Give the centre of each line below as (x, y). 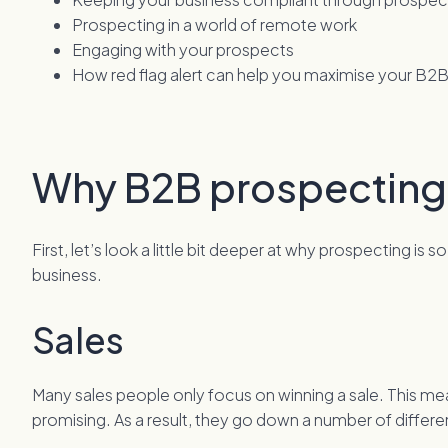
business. (67, 275)
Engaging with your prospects (183, 50)
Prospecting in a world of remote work (215, 25)
